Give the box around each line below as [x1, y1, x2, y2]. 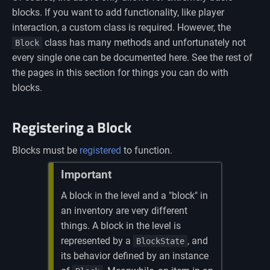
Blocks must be [12, 145, 80, 157]
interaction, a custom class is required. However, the [12, 22, 231, 34]
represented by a [61, 234, 134, 246]
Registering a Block [12, 116, 131, 138]
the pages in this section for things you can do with [12, 67, 228, 79]
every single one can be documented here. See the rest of [12, 52, 253, 64]
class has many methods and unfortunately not [42, 37, 246, 49]
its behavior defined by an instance [61, 250, 209, 262]
